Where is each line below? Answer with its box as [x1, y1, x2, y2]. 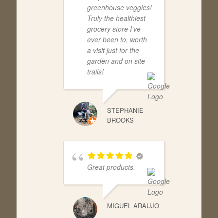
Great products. [87, 162, 135, 172]
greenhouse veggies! [87, 2, 152, 12]
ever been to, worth [87, 34, 147, 44]
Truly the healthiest [87, 13, 145, 23]
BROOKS [107, 115, 134, 125]
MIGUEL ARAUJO [107, 200, 159, 210]
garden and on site [87, 55, 145, 66]
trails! [87, 66, 104, 76]
